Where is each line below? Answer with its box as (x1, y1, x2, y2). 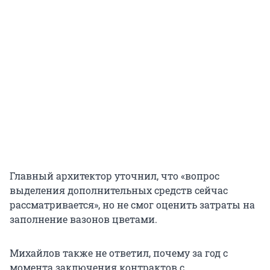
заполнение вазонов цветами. (10, 213, 157, 226)
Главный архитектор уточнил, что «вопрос (10, 169, 219, 183)
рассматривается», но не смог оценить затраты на (10, 198, 255, 212)
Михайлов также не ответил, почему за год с (10, 246, 228, 260)
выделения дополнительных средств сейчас (10, 184, 228, 197)
